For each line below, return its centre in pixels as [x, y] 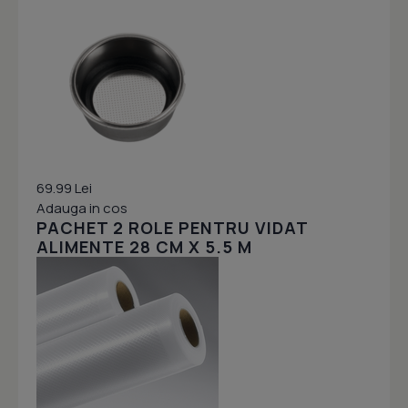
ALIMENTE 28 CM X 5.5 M [144, 247]
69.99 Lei [64, 189]
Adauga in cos [82, 209]
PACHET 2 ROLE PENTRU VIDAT [172, 228]
